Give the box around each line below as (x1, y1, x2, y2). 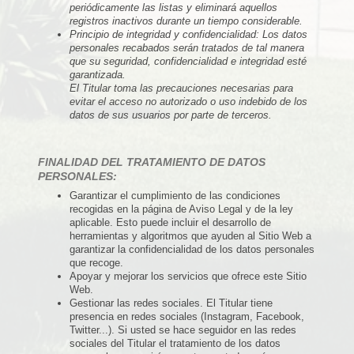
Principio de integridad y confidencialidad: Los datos (70, 28, 307, 40)
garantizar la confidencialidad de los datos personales (70, 243, 314, 255)
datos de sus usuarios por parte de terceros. (70, 108, 272, 121)
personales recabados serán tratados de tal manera (70, 41, 304, 54)
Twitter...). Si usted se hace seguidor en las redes (70, 323, 296, 336)
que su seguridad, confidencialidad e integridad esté (70, 55, 307, 67)
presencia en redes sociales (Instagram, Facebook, (70, 310, 304, 322)
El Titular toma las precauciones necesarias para (70, 81, 293, 94)
